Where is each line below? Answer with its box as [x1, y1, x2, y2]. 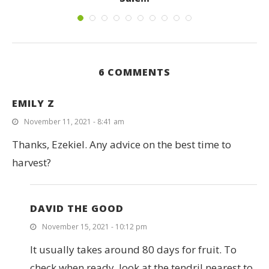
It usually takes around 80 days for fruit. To [30, 242, 237, 256]
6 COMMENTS [98, 65, 171, 79]
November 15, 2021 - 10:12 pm [42, 221, 147, 232]
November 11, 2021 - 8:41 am [24, 116, 124, 127]
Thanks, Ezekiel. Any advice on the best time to [12, 137, 231, 151]
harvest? [12, 155, 51, 169]
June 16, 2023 [111, 9, 158, 20]
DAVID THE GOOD [30, 201, 124, 215]
